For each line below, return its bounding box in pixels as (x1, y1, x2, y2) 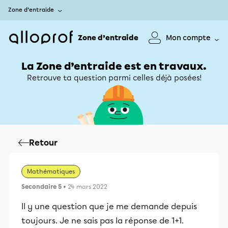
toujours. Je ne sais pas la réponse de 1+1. (21, 216, 184, 225)
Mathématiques (27, 168, 75, 175)
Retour (29, 138, 58, 148)
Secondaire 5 (21, 183, 62, 190)
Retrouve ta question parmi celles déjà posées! (26, 73, 202, 82)
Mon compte (166, 33, 211, 42)
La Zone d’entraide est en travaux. (21, 60, 207, 72)
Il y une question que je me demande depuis (21, 202, 197, 211)
